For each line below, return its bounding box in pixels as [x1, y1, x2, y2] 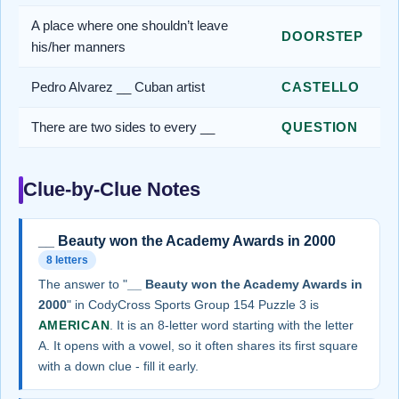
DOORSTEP [281, 28, 364, 44]
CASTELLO [281, 78, 361, 94]
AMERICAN [37, 318, 110, 333]
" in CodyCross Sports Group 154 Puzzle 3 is [66, 297, 319, 313]
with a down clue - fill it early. [37, 359, 199, 374]
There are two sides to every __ [31, 118, 215, 134]
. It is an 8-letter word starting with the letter [110, 318, 354, 333]
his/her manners [31, 38, 126, 54]
